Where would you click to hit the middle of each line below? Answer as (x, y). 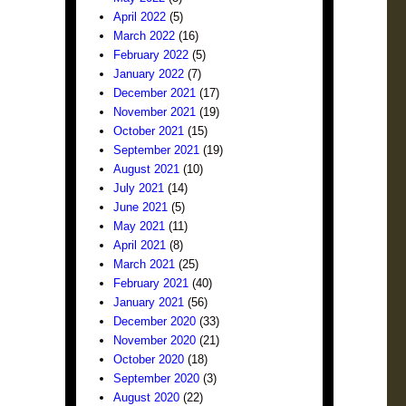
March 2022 (145, 36)
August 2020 (147, 397)
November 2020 (155, 340)
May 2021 (140, 226)
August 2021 (147, 169)
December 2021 (155, 93)
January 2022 (149, 74)
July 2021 (139, 188)
